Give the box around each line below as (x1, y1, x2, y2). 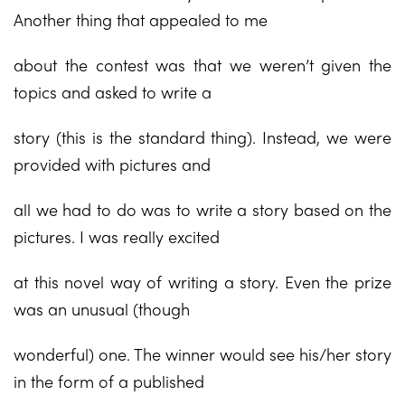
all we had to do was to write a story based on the (14, 198, 391, 221)
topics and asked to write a (14, 80, 212, 103)
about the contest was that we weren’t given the (14, 53, 391, 76)
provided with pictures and (14, 153, 211, 175)
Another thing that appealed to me (14, 8, 268, 31)
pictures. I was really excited (14, 225, 220, 248)
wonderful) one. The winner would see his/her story (14, 343, 391, 365)
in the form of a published (14, 370, 204, 392)
